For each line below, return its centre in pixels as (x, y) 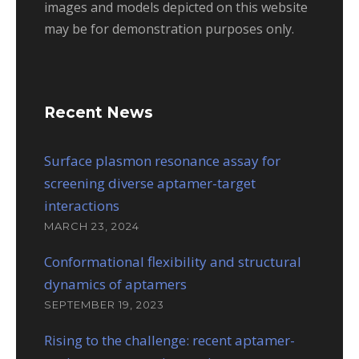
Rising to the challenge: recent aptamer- (169, 340)
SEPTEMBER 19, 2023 (104, 304)
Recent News (99, 112)
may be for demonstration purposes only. (169, 28)
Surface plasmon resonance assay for (162, 160)
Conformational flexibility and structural (173, 261)
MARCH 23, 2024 (92, 226)
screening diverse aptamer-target (150, 183)
